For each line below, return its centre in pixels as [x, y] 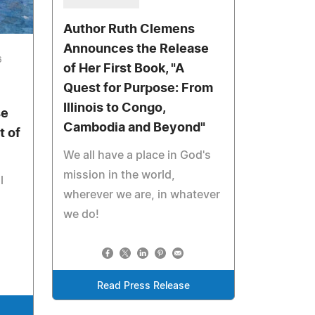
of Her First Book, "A [124, 69]
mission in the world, [120, 175]
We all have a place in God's [137, 156]
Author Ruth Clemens [129, 30]
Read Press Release [144, 287]
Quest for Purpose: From [139, 89]
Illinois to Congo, [115, 109]
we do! [82, 215]
